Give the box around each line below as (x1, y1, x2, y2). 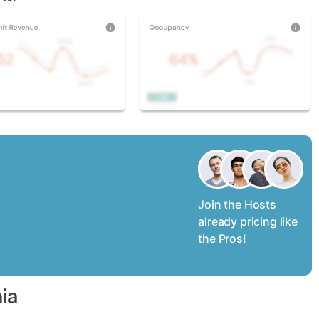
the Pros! (198, 231, 246, 246)
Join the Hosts (198, 197, 276, 212)
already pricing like (198, 214, 298, 229)
